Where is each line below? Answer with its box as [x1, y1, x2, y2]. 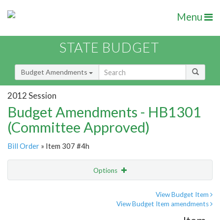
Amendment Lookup [10, 207, 72, 216]
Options [93, 166, 119, 175]
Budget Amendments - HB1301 [7, 103, 201, 121]
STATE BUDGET [59, 39, 159, 56]
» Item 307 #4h [39, 141, 89, 151]
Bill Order [7, 141, 39, 151]
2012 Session [7, 90, 56, 101]
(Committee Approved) [7, 118, 150, 136]
